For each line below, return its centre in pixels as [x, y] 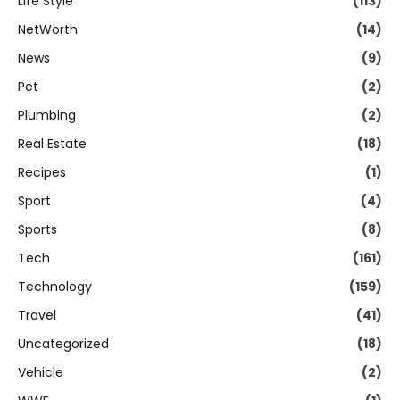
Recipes [42, 173]
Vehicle [41, 373]
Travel [37, 316]
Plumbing [47, 116]
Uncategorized [63, 344]
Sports [37, 230]
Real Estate [52, 144]
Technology [55, 287]
